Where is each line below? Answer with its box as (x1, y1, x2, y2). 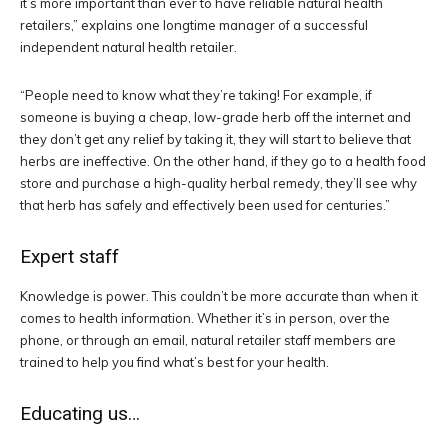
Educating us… (20, 402, 140, 426)
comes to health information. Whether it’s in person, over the (20, 310, 390, 327)
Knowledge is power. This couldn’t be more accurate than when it (20, 288, 418, 305)
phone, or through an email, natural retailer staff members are (20, 332, 396, 349)
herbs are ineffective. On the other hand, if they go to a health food (20, 153, 426, 170)
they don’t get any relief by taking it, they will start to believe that (20, 131, 411, 148)
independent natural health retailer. (20, 39, 237, 56)
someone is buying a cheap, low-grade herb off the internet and (20, 109, 411, 126)
